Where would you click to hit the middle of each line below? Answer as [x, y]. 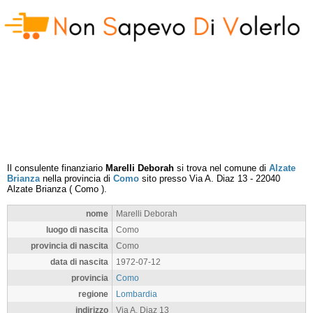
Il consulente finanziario [56, 168]
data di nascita [79, 262]
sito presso [164, 179]
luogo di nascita [77, 230]
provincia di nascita [70, 246]
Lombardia [137, 294]
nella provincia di [77, 179]
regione [93, 294]
